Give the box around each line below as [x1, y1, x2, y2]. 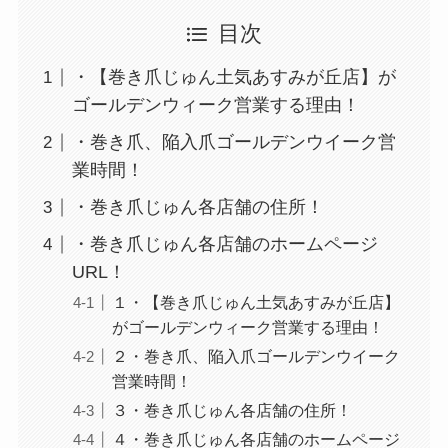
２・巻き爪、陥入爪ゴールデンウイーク [111, 347, 400, 366]
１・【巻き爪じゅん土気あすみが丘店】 [111, 293, 400, 312]
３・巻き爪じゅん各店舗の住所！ [111, 401, 352, 420]
